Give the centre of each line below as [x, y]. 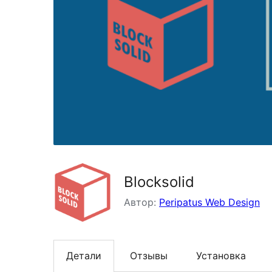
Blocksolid [159, 182]
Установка [221, 256]
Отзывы [149, 256]
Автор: [141, 202]
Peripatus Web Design [209, 202]
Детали [84, 256]
